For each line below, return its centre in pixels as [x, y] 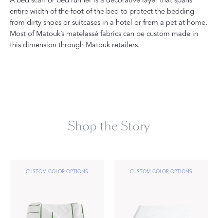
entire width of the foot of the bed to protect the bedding [102, 11]
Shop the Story [109, 127]
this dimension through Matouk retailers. [75, 45]
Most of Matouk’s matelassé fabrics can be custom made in [104, 34]
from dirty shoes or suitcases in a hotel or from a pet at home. [109, 23]
